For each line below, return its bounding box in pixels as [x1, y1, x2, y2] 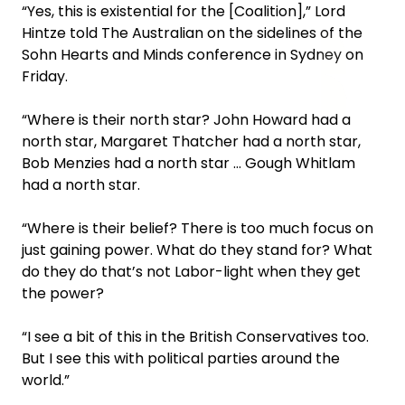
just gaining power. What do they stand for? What [22, 239, 372, 260]
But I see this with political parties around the [22, 347, 340, 369]
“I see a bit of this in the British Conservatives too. [22, 325, 369, 347]
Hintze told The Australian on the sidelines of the [22, 22, 363, 43]
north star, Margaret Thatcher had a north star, [22, 130, 361, 152]
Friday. [22, 65, 68, 87]
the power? [22, 282, 104, 304]
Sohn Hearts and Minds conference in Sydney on [22, 43, 363, 65]
